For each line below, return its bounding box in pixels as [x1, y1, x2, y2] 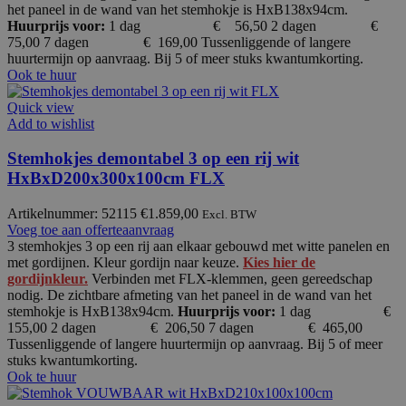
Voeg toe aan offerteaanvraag [7, 222, 174, 238]
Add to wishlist [7, 115, 94, 131]
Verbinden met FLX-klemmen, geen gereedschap [88, 271, 372, 287]
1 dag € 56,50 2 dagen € [109, 17, 389, 34]
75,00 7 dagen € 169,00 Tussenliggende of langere [7, 34, 351, 50]
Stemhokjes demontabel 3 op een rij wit [7, 149, 299, 169]
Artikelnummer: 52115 [7, 206, 140, 222]
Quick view [7, 99, 74, 115]
